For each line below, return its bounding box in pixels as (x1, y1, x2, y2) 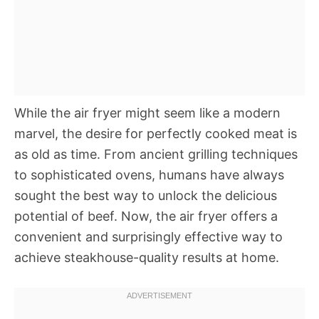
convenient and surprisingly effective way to (14, 229, 283, 244)
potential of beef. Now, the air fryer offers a (14, 209, 278, 224)
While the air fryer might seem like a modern (14, 105, 281, 120)
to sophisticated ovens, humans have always (14, 167, 284, 182)
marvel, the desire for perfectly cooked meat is (14, 126, 297, 141)
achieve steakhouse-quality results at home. (14, 250, 279, 265)
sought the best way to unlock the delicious (14, 188, 277, 203)
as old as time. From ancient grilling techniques (14, 147, 298, 162)
